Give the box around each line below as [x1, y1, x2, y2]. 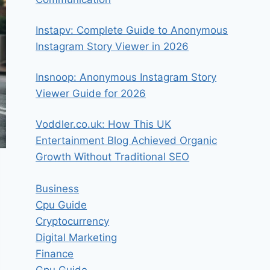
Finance [36, 247, 74, 260]
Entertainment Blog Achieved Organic [36, 134, 218, 147]
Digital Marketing [36, 231, 118, 243]
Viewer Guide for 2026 [36, 87, 146, 100]
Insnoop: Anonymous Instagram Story [36, 71, 217, 84]
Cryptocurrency [36, 215, 110, 227]
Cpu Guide [36, 198, 87, 211]
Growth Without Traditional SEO [36, 151, 190, 163]
